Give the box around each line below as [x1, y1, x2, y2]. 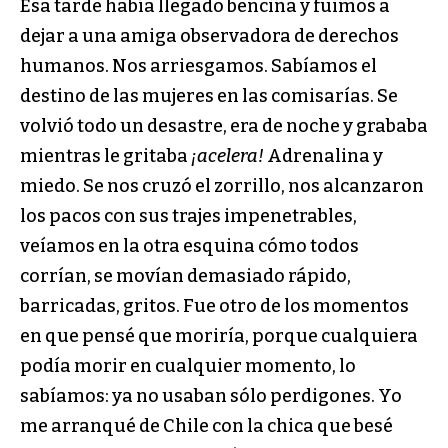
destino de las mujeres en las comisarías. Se [20, 84, 398, 107]
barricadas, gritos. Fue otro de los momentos [20, 294, 409, 317]
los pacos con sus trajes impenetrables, [20, 204, 357, 227]
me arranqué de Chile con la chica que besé [20, 414, 393, 437]
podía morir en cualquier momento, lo [20, 354, 356, 377]
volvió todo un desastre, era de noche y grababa [20, 114, 428, 137]
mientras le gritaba [20, 144, 191, 167]
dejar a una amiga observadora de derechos [20, 24, 399, 47]
